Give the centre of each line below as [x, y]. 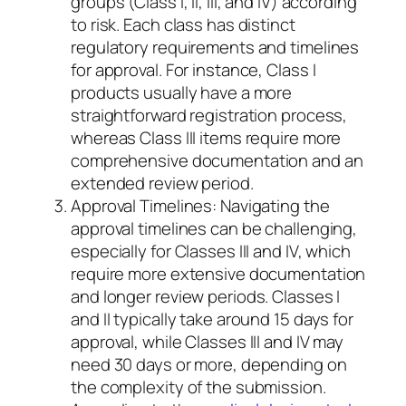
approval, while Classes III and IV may [208, 341]
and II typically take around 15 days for [212, 319]
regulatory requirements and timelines [215, 47]
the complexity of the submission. [198, 387]
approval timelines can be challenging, [214, 228]
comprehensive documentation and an [217, 160]
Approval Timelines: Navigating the [200, 205]
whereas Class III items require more [206, 137]
